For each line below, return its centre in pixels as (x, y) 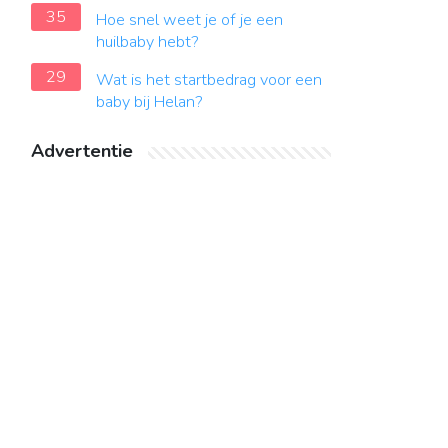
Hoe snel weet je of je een (189, 20)
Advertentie (82, 151)
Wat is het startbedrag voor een (209, 80)
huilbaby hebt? (147, 42)
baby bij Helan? (149, 102)
